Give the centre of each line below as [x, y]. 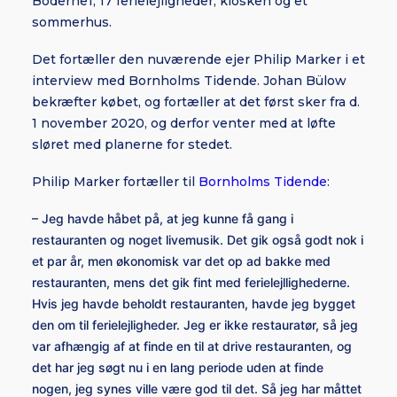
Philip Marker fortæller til [115, 182]
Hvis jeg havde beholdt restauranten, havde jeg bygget [194, 304]
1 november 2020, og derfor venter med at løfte [184, 123]
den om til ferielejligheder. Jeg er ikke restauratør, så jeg [195, 325]
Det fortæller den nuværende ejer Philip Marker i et [198, 59]
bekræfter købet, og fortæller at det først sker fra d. [196, 102]
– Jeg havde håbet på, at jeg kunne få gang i [163, 218]
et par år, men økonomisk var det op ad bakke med [181, 261]
